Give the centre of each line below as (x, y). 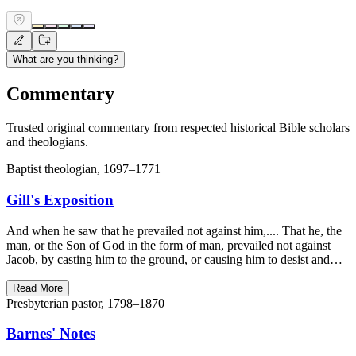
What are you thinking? (66, 60)
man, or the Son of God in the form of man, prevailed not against (168, 245)
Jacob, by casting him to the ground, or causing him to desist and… (174, 259)
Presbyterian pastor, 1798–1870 (85, 303)
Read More (38, 288)
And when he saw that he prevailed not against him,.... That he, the (174, 230)
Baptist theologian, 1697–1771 (83, 169)
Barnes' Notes (51, 334)
